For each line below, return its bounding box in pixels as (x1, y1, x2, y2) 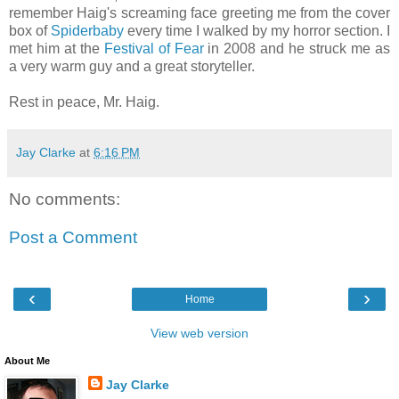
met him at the (9, 40, 104, 56)
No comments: (9, 189, 120, 208)
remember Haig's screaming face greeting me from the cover (9, 4, 390, 20)
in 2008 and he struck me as (203, 40, 391, 56)
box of (9, 22, 51, 38)
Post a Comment (9, 228, 137, 248)
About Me (4, 354, 50, 366)
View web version (151, 325, 248, 340)
